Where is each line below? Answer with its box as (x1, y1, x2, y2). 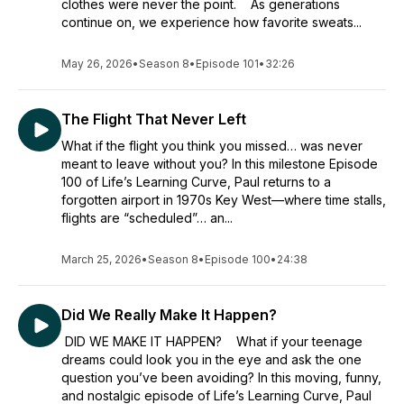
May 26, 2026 (61, 57, 133, 70)
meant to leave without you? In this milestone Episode (61, 156, 378, 171)
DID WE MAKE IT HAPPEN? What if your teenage (61, 334, 363, 349)
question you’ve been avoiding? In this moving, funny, (61, 370, 381, 385)
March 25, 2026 (61, 252, 142, 266)
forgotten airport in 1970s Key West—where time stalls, (61, 192, 386, 207)
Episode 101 (196, 57, 259, 70)
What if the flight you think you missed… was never (61, 138, 363, 153)
